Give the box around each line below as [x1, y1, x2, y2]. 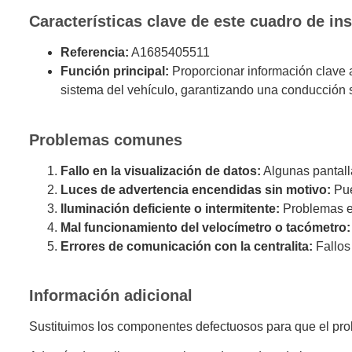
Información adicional [28, 286, 192, 304]
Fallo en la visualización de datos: [60, 163, 261, 178]
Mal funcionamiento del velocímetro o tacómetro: [60, 220, 350, 234]
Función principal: [60, 64, 169, 79]
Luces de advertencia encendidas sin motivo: [60, 182, 331, 196]
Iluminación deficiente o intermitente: [60, 201, 280, 215]
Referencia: [60, 46, 129, 60]
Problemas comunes [28, 130, 182, 148]
